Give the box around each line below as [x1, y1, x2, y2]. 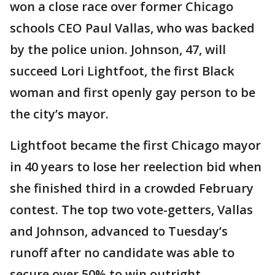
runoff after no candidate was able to [10, 244, 234, 261]
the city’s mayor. [10, 106, 109, 122]
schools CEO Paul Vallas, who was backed [10, 20, 255, 36]
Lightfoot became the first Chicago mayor [10, 137, 261, 153]
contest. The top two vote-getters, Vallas [10, 201, 253, 218]
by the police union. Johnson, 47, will [10, 41, 226, 58]
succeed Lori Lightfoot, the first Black [10, 63, 234, 79]
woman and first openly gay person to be [10, 84, 255, 101]
